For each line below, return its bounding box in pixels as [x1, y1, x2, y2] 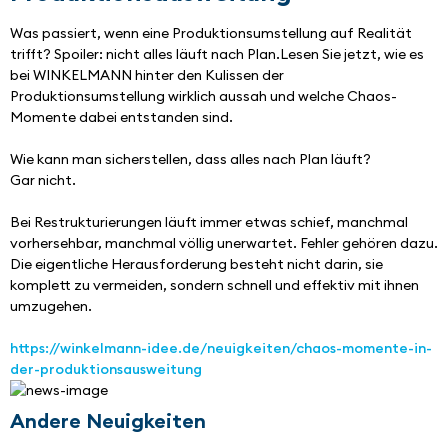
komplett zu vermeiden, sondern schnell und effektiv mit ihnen [10, 276, 419, 295]
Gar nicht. [10, 171, 76, 190]
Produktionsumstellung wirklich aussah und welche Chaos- [10, 87, 397, 106]
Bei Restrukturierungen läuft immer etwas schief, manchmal [10, 213, 408, 232]
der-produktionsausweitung [10, 360, 202, 379]
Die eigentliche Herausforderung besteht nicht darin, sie [10, 255, 383, 274]
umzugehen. [10, 297, 92, 316]
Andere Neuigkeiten [10, 408, 206, 434]
